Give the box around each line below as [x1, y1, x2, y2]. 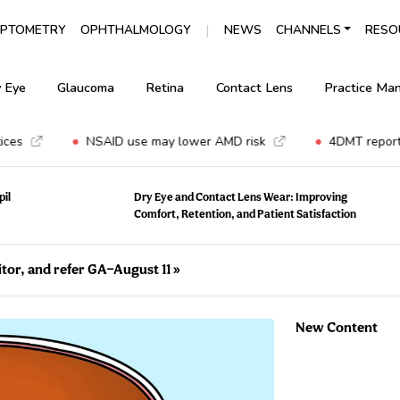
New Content [296, 319, 378, 336]
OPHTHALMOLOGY [79, 21, 191, 38]
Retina [146, 79, 185, 96]
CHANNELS [275, 21, 341, 38]
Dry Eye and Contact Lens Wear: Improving [134, 190, 347, 204]
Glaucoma [57, 79, 115, 96]
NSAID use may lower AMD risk [62, 132, 243, 150]
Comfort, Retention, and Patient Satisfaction [134, 207, 356, 221]
